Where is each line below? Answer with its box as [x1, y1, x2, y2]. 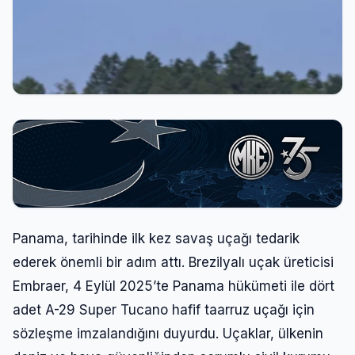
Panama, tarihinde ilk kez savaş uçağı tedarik [13, 230, 300, 246]
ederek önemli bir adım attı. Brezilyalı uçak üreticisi [13, 254, 334, 270]
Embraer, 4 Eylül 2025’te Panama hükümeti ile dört [13, 277, 334, 294]
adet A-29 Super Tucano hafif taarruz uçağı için [13, 301, 315, 318]
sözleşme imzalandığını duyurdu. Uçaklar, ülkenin [13, 325, 323, 342]
